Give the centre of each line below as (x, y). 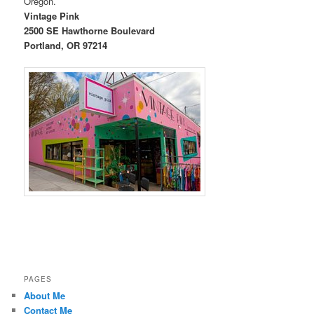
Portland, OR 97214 (66, 45)
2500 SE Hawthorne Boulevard (90, 30)
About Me (45, 296)
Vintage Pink (52, 15)
